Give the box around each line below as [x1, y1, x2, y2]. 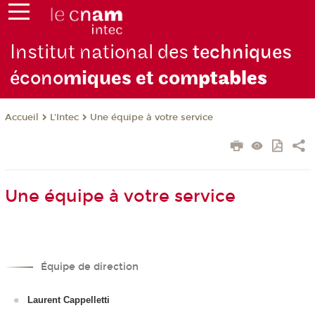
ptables [198, 66, 268, 91]
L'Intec [49, 112, 79, 124]
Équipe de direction [38, 260, 139, 273]
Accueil [4, 112, 39, 124]
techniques [193, 40, 292, 65]
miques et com [63, 66, 199, 91]
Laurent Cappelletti [27, 295, 110, 306]
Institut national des [10, 40, 193, 65]
